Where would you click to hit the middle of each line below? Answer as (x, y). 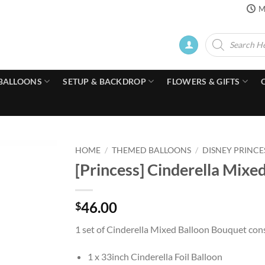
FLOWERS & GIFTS (203, 81)
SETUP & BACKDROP (104, 81)
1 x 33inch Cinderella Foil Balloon (155, 256)
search (215, 44)
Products (219, 36)
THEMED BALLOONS (152, 150)
